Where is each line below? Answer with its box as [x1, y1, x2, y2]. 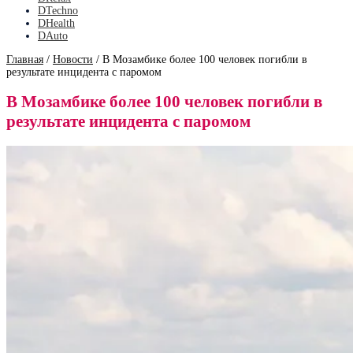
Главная [6, 54, 43, 65]
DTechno [38, 5, 78, 17]
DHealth [38, 17, 75, 29]
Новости [53, 54, 93, 65]
